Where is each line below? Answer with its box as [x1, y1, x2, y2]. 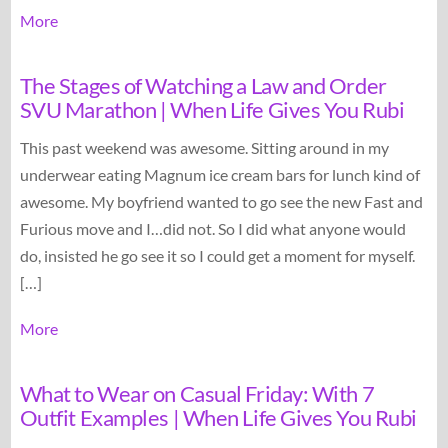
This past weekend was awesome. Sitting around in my [19, 137, 389, 157]
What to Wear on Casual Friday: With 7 [19, 379, 375, 407]
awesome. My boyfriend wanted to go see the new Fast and [19, 191, 423, 211]
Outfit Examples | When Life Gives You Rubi [19, 403, 417, 431]
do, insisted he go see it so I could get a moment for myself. [19, 245, 415, 265]
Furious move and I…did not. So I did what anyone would [19, 218, 406, 238]
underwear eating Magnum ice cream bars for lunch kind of [19, 164, 420, 184]
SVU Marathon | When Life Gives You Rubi [19, 96, 405, 124]
